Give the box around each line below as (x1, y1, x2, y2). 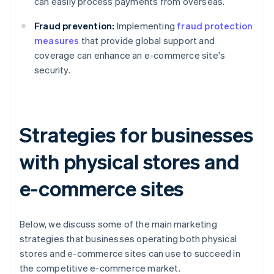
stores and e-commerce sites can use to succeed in (20, 247, 240, 260)
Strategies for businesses (20, 121, 253, 148)
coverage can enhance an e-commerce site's (34, 49, 226, 62)
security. (34, 64, 70, 76)
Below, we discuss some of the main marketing (20, 218, 217, 231)
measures (34, 34, 80, 47)
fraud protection (177, 20, 253, 32)
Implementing (114, 20, 177, 32)
